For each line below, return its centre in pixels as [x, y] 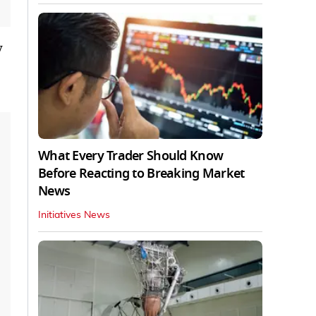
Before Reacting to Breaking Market [141, 173]
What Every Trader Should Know [131, 156]
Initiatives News [74, 215]
